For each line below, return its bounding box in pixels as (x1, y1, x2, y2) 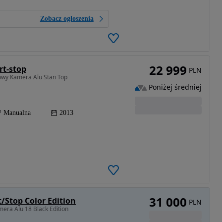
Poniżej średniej (148, 82, 202, 92)
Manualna (3, 109, 31, 116)
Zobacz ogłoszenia (40, 15, 94, 23)
